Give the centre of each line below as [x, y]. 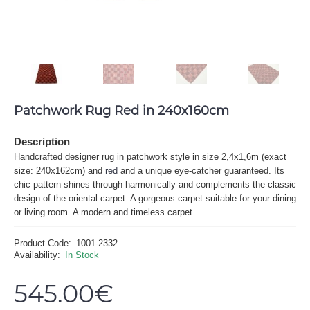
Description [42, 141]
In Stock [82, 255]
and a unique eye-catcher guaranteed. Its [201, 170]
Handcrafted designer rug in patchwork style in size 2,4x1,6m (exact [150, 156]
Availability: [37, 255]
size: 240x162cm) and [60, 170]
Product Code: [43, 243]
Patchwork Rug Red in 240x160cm [121, 110]
